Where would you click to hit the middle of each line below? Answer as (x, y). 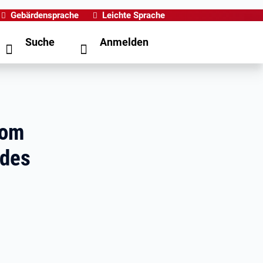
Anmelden (124, 42)
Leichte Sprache (134, 15)
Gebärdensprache (45, 15)
